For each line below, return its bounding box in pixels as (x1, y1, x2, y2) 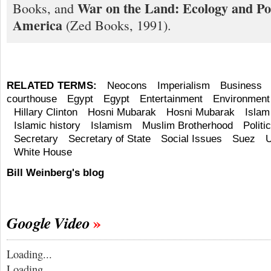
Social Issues (161, 133, 222, 145)
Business (220, 80, 263, 92)
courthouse (7, 93, 57, 105)
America (13, 15, 62, 35)
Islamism (91, 120, 132, 132)
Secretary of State (68, 133, 151, 145)
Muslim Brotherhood (142, 120, 233, 132)
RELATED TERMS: (7, 80, 97, 92)
